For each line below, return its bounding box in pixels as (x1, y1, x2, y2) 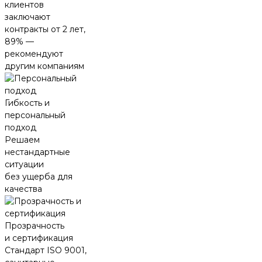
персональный (5, 110, 65, 121)
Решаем (5, 135, 40, 146)
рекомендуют (5, 49, 63, 60)
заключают (5, 12, 50, 23)
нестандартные (5, 147, 70, 158)
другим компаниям (5, 61, 84, 72)
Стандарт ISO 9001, (5, 245, 87, 256)
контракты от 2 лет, (5, 24, 85, 35)
